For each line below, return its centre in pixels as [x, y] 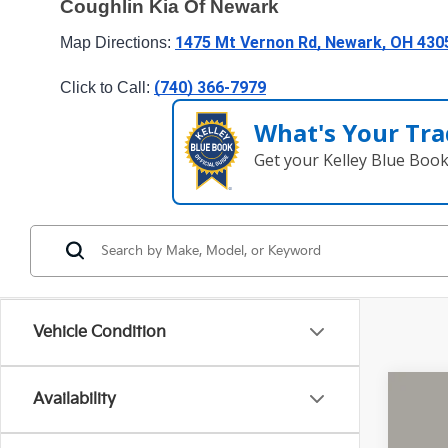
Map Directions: [117, 42]
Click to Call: [107, 87]
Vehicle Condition [99, 332]
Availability [74, 399]
